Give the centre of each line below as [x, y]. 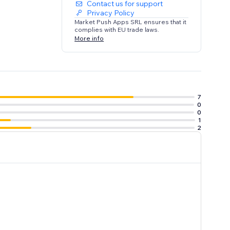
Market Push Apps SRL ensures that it [131, 22]
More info [89, 38]
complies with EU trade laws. [117, 30]
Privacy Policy [111, 13]
